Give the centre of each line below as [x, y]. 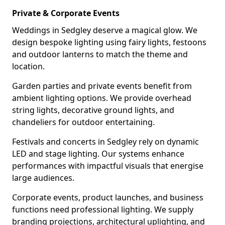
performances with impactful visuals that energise [108, 166]
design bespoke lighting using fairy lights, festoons [109, 42]
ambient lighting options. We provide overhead [102, 98]
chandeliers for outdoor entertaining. [83, 122]
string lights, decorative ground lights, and [93, 110]
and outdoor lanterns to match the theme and [100, 54]
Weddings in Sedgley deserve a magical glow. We [105, 30]
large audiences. [43, 178]
